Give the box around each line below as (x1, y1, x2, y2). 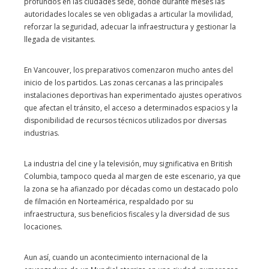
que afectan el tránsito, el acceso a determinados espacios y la (24, 103, 238, 113)
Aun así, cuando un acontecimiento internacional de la (24, 252, 208, 262)
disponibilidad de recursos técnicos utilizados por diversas (24, 115, 226, 125)
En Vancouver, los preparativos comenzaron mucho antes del (24, 65, 233, 75)
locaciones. (24, 222, 62, 232)
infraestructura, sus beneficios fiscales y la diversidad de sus (24, 209, 229, 219)
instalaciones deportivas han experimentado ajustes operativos (24, 90, 241, 100)
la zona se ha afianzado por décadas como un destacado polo (24, 184, 238, 194)
